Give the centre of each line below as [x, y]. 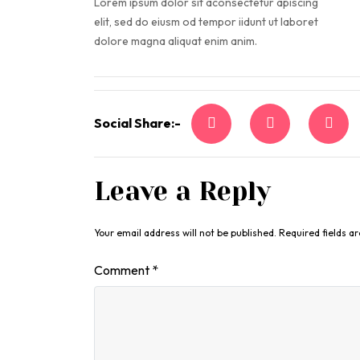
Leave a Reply [182, 192]
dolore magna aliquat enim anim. [176, 41]
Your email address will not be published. [185, 233]
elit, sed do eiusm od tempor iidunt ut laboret [206, 22]
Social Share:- [137, 123]
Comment [123, 270]
